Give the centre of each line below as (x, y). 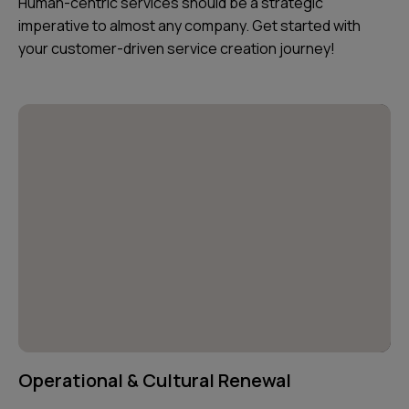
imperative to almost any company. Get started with (189, 25)
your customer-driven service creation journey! (177, 48)
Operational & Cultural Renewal (155, 380)
